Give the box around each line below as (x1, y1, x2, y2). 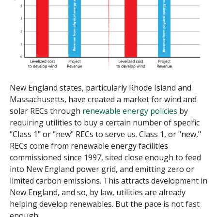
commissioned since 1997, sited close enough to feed (10, 152, 201, 163)
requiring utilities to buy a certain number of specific (10, 117, 200, 128)
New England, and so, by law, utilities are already (10, 186, 186, 198)
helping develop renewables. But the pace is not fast (10, 198, 200, 209)
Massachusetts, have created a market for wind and (10, 93, 197, 105)
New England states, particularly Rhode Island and (10, 82, 191, 93)
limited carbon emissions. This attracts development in (10, 175, 207, 186)
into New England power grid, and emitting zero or (10, 163, 194, 174)
